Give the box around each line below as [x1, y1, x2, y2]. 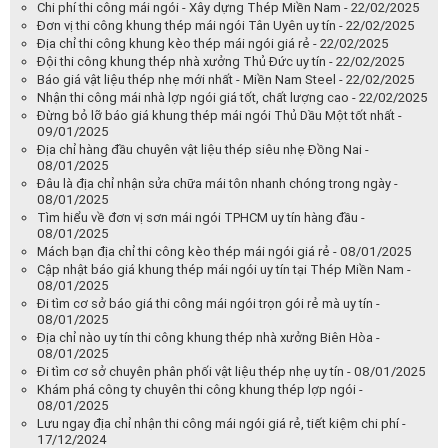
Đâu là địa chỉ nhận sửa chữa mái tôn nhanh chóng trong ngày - [37, 176, 398, 192]
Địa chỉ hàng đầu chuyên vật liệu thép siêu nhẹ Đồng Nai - [37, 142, 369, 158]
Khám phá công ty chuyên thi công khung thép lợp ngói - [37, 382, 363, 398]
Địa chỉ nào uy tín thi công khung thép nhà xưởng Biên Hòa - [37, 330, 380, 346]
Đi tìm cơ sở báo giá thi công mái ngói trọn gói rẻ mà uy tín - [37, 296, 380, 312]
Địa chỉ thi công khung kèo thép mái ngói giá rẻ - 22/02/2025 [37, 36, 389, 52]
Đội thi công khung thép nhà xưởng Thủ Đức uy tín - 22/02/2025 [37, 54, 405, 70]
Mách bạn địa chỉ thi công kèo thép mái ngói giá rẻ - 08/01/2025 [37, 244, 412, 260]
